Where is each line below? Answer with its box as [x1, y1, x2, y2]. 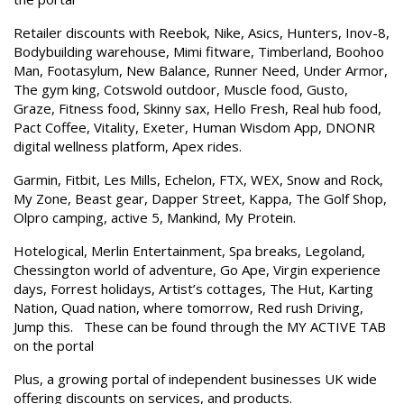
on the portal [14, 336, 94, 354]
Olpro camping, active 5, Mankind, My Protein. [14, 208, 296, 226]
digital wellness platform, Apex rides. [14, 137, 242, 155]
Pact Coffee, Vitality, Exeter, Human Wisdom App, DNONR [14, 118, 375, 136]
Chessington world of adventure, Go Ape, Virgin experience [14, 261, 381, 279]
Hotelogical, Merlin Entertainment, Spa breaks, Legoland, [14, 242, 365, 260]
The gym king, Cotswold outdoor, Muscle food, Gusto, [14, 80, 348, 98]
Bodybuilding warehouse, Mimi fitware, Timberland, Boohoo [14, 42, 384, 60]
